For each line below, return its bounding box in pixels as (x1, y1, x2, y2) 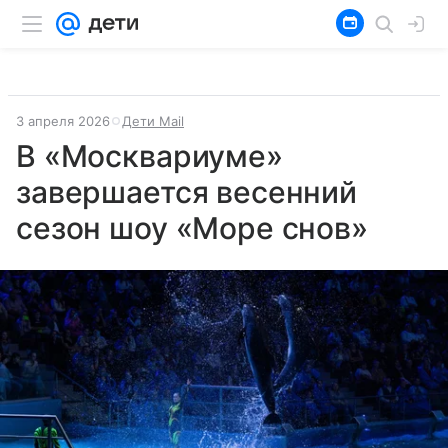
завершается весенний (16, 174, 358, 210)
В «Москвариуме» (16, 138, 283, 174)
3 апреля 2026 (16, 113, 110, 129)
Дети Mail (122, 113, 184, 129)
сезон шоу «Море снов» (16, 210, 368, 246)
